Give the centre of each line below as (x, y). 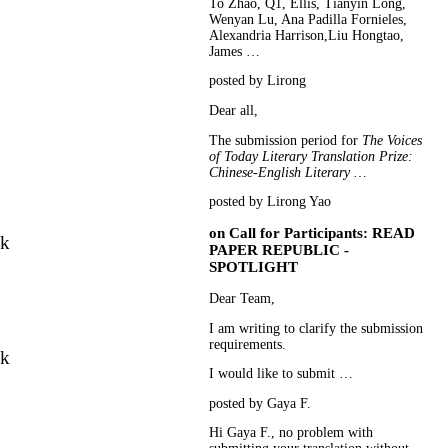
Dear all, (234, 111)
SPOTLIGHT (254, 267)
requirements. (248, 344)
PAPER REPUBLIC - (279, 250)
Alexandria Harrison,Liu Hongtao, (307, 35)
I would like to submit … (281, 374)
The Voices (392, 140)
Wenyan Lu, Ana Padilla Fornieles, (308, 19)
